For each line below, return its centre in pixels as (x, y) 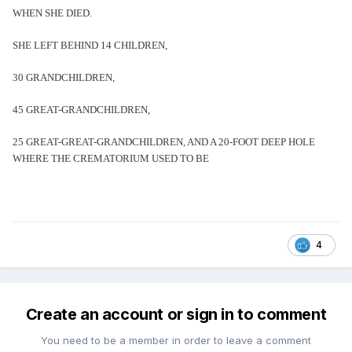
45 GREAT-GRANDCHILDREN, (81, 110)
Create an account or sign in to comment (176, 315)
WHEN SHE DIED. (52, 13)
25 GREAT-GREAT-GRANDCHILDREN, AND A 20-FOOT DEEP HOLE (164, 142)
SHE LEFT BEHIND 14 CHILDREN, (90, 46)
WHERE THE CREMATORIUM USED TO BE (111, 159)
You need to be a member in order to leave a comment (176, 341)
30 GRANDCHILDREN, (64, 78)
